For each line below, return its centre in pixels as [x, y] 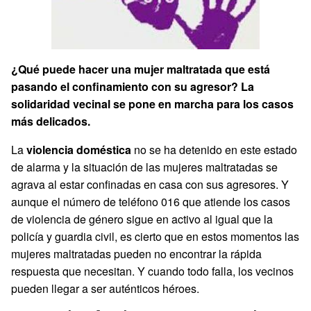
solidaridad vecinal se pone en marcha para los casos [152, 104]
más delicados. [51, 121]
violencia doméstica [79, 150]
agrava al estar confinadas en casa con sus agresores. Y [150, 184]
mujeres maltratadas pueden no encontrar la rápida [136, 254]
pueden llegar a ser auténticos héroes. [105, 288]
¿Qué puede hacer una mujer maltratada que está [141, 69]
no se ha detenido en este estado [214, 150]
